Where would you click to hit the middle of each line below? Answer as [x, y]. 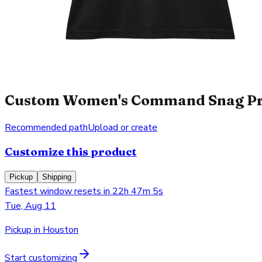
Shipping [57, 177]
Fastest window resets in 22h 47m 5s [84, 192]
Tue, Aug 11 [30, 206]
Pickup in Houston [42, 230]
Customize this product [71, 152]
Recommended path [46, 127]
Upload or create [123, 127]
